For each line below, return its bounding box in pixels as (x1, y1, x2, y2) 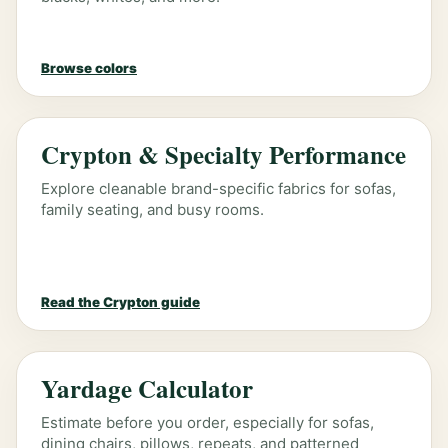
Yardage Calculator (41, 370, 253, 407)
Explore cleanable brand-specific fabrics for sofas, (41, 179, 396, 198)
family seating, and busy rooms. (41, 200, 264, 219)
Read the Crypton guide (41, 294, 200, 310)
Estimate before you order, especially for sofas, (41, 413, 374, 432)
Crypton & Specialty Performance (41, 136, 406, 173)
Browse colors (41, 60, 137, 76)
